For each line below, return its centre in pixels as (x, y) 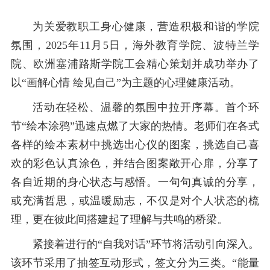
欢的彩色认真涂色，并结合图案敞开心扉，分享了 (135, 163)
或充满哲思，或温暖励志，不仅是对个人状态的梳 (135, 200)
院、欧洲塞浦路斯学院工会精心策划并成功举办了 (135, 64)
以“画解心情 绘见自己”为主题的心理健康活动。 (125, 82)
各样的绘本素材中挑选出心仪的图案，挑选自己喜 (135, 144)
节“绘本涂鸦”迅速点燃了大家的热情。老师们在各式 (135, 126)
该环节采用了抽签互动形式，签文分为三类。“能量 (135, 262)
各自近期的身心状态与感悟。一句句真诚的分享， (135, 182)
